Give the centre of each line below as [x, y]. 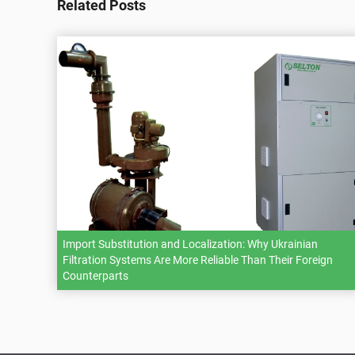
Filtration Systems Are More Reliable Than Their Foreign [198, 260]
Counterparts [95, 276]
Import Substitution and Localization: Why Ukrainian [190, 244]
